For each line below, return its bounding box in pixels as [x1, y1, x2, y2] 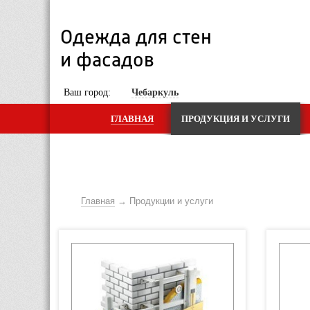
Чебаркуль [131, 87, 179, 98]
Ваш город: [64, 87, 113, 98]
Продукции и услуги [129, 196, 213, 206]
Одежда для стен [60, 28, 212, 48]
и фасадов [60, 51, 154, 71]
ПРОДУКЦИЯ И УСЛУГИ [181, 113, 290, 124]
